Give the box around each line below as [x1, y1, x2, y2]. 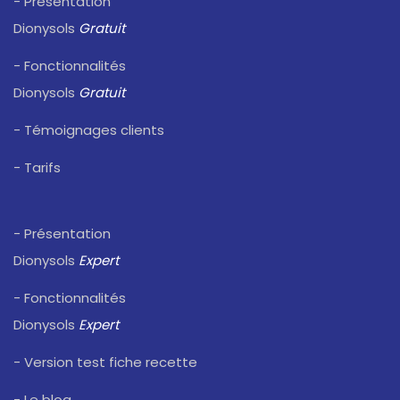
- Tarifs [13, 158, 61, 178]
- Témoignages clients [13, 121, 164, 140]
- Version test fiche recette [13, 353, 197, 372]
